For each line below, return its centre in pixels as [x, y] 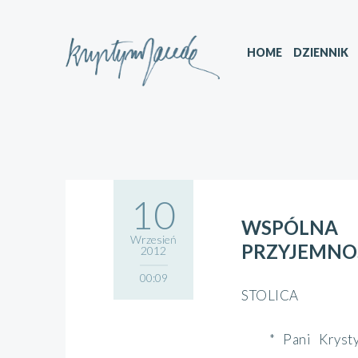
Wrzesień [153, 239]
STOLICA [270, 295]
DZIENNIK [321, 52]
